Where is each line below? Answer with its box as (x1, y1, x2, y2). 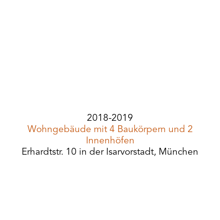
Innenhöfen (85, 137, 135, 146)
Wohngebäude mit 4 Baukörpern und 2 (27, 125, 193, 135)
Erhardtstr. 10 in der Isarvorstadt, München (22, 148, 198, 157)
